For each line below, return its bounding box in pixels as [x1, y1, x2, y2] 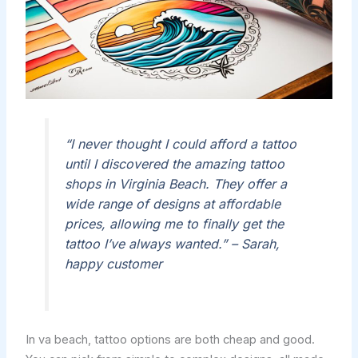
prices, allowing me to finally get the [64, 216, 284, 233]
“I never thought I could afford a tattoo [64, 136, 296, 153]
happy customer [64, 256, 162, 272]
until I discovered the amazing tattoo [64, 156, 284, 173]
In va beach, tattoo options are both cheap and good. [25, 332, 315, 347]
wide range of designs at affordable [64, 196, 280, 213]
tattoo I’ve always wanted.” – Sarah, [64, 236, 280, 253]
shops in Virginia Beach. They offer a [64, 176, 287, 193]
